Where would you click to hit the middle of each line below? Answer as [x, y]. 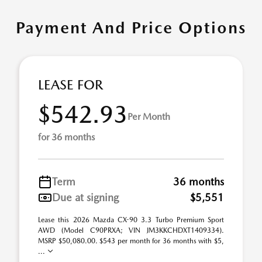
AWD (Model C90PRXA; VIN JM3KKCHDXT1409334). [131, 230]
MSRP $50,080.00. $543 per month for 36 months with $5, [131, 241]
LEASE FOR [70, 85]
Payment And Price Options [131, 27]
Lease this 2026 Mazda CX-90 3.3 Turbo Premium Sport [131, 220]
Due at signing [85, 197]
